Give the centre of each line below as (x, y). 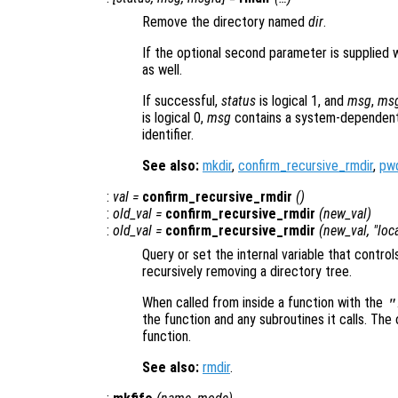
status (239, 101)
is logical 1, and (302, 101)
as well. (162, 70)
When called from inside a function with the (264, 303)
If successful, (182, 101)
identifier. (168, 135)
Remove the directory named (225, 22)
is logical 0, (175, 118)
